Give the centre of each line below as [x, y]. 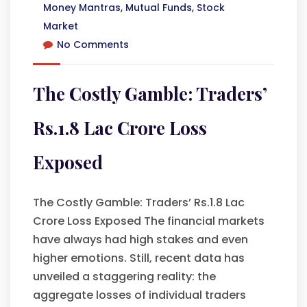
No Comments [93, 45]
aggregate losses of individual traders [139, 295]
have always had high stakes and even [140, 240]
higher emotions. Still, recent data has [139, 258]
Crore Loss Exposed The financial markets [149, 221]
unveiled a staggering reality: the [124, 277]
